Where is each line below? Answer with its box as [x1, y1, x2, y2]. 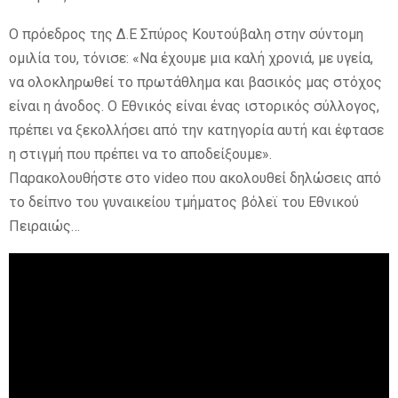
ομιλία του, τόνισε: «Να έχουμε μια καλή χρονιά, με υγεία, [9, 49, 373, 67]
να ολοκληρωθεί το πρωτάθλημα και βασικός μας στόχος [9, 73, 382, 91]
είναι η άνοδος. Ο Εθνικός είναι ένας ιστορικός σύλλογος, [9, 97, 379, 115]
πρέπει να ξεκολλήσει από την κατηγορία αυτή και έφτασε [9, 121, 384, 139]
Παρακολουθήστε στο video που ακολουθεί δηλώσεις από [9, 169, 381, 187]
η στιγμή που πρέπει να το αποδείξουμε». [9, 145, 272, 163]
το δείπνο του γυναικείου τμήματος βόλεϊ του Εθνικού [9, 193, 359, 211]
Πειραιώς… [9, 217, 80, 235]
